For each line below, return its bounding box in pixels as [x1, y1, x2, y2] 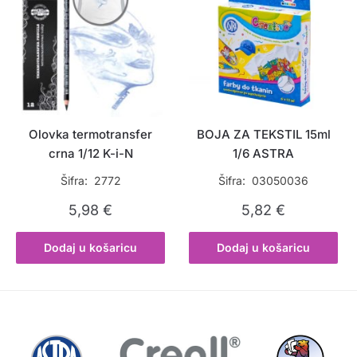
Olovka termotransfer [29, 127, 153, 143]
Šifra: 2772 [60, 174, 121, 188]
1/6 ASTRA [233, 146, 295, 162]
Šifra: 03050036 [218, 174, 309, 188]
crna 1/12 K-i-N [48, 146, 133, 162]
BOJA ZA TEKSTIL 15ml [196, 127, 331, 143]
